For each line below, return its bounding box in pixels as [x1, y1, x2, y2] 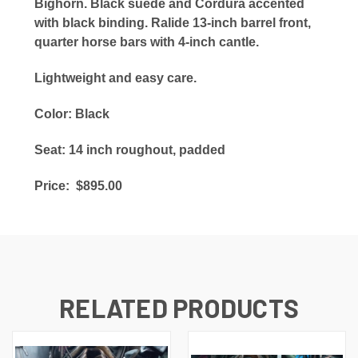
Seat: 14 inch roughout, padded [34, 142, 225, 157]
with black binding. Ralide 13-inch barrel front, [34, 15, 311, 30]
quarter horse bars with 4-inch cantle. [34, 34, 259, 49]
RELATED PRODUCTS [59, 292, 299, 323]
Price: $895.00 [34, 178, 122, 193]
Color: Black [34, 106, 109, 121]
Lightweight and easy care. [34, 70, 197, 85]
